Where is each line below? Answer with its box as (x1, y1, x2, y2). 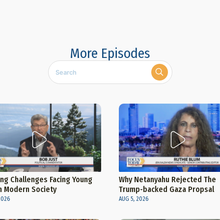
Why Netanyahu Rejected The (118, 174, 216, 184)
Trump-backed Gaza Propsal (118, 184, 214, 194)
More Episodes (70, 45, 150, 62)
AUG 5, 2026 (118, 195, 148, 202)
